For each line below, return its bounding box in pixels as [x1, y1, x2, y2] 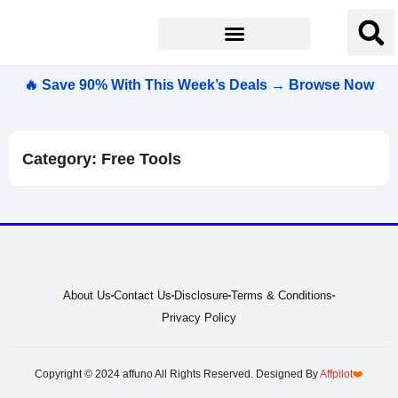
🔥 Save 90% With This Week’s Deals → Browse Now [24, 77, 374, 92]
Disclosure [174, 289, 228, 302]
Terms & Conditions [231, 289, 332, 302]
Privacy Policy [162, 311, 236, 324]
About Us [63, 289, 111, 302]
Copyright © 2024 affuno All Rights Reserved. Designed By [35, 368, 320, 380]
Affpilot [320, 368, 353, 380]
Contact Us [114, 289, 171, 302]
